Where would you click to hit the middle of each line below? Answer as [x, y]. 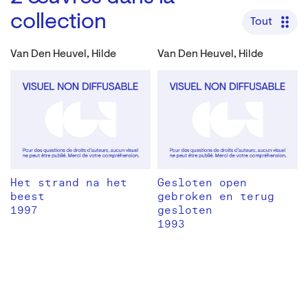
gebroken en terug [216, 197]
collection [58, 22]
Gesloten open [202, 183]
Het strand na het [69, 183]
